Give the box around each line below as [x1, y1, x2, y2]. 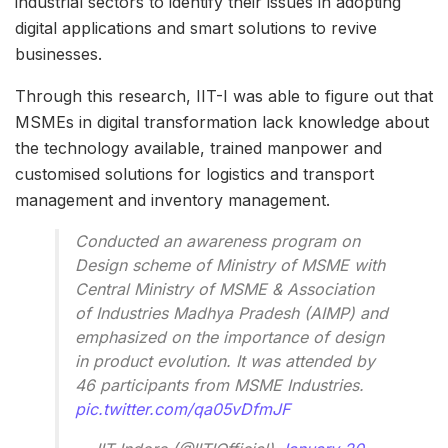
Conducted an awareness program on [75, 231, 360, 252]
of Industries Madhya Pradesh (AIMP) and [75, 303, 388, 324]
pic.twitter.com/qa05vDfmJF [75, 399, 290, 420]
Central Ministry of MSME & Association [75, 279, 374, 300]
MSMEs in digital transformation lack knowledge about [15, 112, 429, 133]
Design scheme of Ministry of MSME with [75, 255, 385, 276]
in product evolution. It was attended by [75, 351, 375, 372]
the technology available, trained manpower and [15, 138, 382, 159]
